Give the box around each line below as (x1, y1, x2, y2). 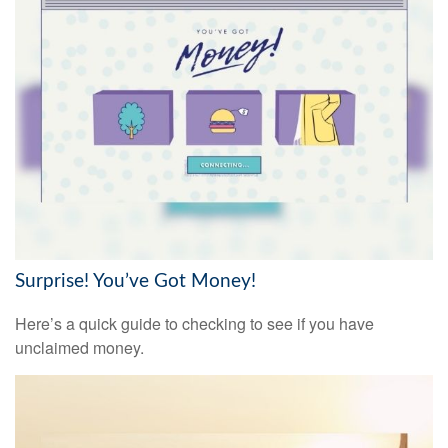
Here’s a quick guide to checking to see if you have (15, 312, 374, 336)
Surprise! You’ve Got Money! (15, 272, 256, 292)
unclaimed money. (15, 336, 144, 360)
